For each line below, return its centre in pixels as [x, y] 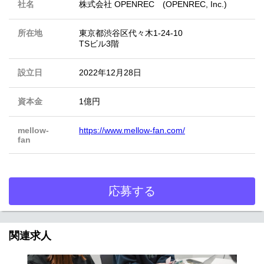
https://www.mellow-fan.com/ [132, 131]
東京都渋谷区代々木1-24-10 [131, 33]
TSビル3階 [99, 44]
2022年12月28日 [110, 73]
